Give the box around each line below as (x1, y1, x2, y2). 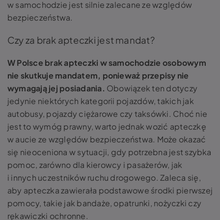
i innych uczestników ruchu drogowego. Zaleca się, (7, 172, 201, 183)
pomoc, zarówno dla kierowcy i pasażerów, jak (7, 160, 183, 170)
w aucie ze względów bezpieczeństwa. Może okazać (7, 134, 206, 144)
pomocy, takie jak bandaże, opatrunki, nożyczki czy (7, 198, 201, 208)
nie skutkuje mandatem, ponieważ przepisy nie (7, 70, 189, 81)
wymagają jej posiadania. (7, 83, 105, 93)
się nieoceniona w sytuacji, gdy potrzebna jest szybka (7, 147, 212, 157)
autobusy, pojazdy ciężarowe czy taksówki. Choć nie (7, 109, 207, 119)
